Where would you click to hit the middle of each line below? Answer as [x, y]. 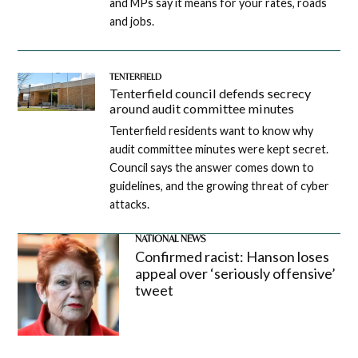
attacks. [129, 204]
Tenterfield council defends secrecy [210, 93]
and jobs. [131, 22]
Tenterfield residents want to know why [211, 130]
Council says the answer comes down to [211, 167]
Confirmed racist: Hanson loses [232, 257]
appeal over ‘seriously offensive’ [235, 274]
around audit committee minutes [201, 108]
